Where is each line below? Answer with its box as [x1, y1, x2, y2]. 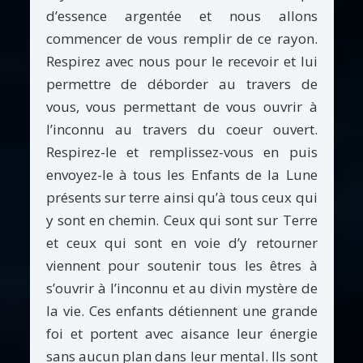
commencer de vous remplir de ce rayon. [45, 29, 318, 49]
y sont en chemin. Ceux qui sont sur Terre [45, 211, 318, 230]
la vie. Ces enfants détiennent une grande [45, 301, 318, 321]
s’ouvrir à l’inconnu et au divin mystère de [45, 279, 318, 298]
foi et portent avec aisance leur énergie [45, 324, 318, 344]
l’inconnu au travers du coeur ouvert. [45, 120, 318, 139]
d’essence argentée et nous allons [45, 6, 318, 26]
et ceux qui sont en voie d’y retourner [45, 233, 318, 253]
